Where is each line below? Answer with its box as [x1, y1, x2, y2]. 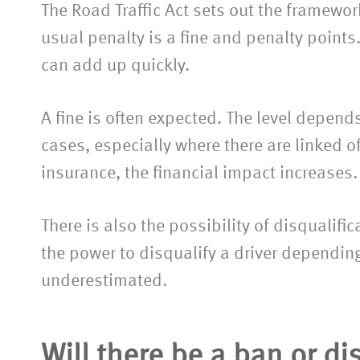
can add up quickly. [41, 56, 190, 75]
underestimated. [41, 272, 167, 290]
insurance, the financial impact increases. [41, 164, 358, 182]
